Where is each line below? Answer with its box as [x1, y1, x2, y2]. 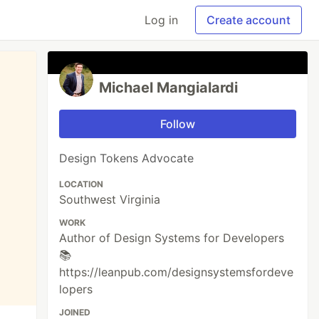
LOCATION [59, 179, 104, 189]
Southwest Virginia [59, 192, 161, 206]
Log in [145, 13, 178, 27]
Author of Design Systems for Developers [59, 231, 285, 245]
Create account [206, 13, 291, 27]
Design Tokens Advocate [59, 151, 194, 165]
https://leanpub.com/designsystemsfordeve [59, 265, 294, 279]
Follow [160, 117, 196, 131]
